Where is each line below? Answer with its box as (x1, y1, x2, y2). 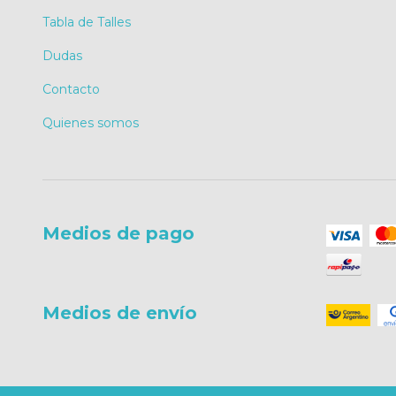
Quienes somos (42, 115, 139, 132)
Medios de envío (42, 302, 197, 324)
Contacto (42, 81, 100, 98)
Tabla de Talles (42, 14, 131, 31)
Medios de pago (42, 223, 194, 245)
